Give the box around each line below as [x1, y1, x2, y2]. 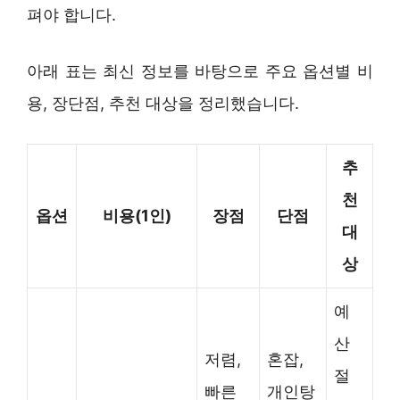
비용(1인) [102, 206, 171, 226]
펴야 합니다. [27, 5, 116, 25]
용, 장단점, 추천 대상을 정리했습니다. [27, 94, 299, 113]
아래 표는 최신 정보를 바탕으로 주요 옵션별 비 [27, 62, 373, 81]
